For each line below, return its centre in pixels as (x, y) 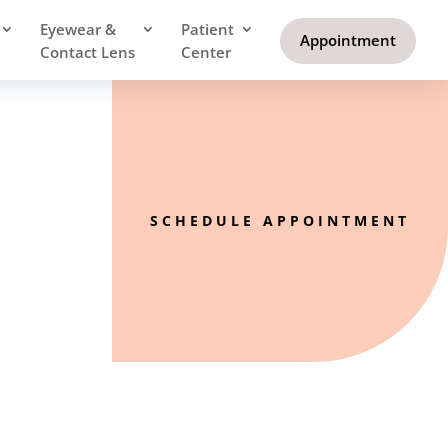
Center (206, 52)
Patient (207, 29)
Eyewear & (78, 29)
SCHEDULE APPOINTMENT (280, 220)
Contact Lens (87, 52)
